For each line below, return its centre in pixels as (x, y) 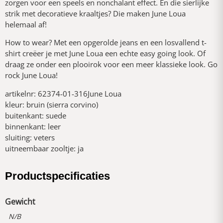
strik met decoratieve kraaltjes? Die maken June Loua (95, 13)
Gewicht (20, 201)
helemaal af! (26, 24)
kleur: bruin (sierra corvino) (52, 104)
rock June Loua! (31, 75)
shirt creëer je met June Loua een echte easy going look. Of (105, 54)
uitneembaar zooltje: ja (44, 148)
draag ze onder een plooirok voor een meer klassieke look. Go (111, 64)
